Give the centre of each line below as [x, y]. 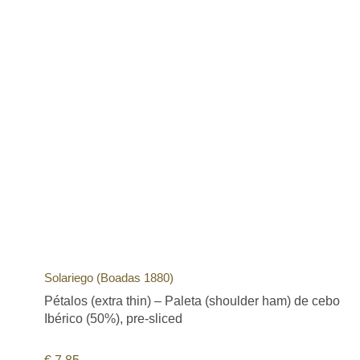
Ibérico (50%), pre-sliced [113, 318]
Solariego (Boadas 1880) [109, 277]
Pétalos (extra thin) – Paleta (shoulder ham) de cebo [192, 301]
